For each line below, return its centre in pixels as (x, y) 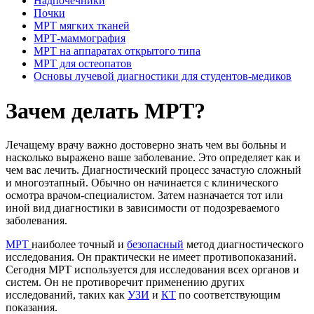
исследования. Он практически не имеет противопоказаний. (151, 257)
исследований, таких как (67, 295)
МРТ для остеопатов (83, 64)
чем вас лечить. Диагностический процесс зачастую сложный (153, 170)
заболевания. (36, 221)
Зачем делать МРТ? (105, 110)
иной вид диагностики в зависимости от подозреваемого (143, 208)
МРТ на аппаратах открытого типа (117, 51)
